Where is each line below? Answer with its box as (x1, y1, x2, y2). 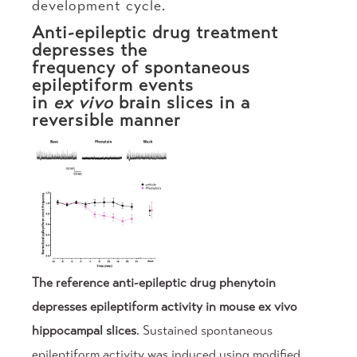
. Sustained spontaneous (136, 323, 273, 339)
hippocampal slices (32, 323, 136, 339)
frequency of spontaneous (32, 57, 250, 79)
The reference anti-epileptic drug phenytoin (32, 275, 276, 291)
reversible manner (32, 109, 181, 131)
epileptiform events (32, 74, 194, 96)
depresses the (32, 39, 147, 61)
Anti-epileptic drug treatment (32, 22, 278, 44)
